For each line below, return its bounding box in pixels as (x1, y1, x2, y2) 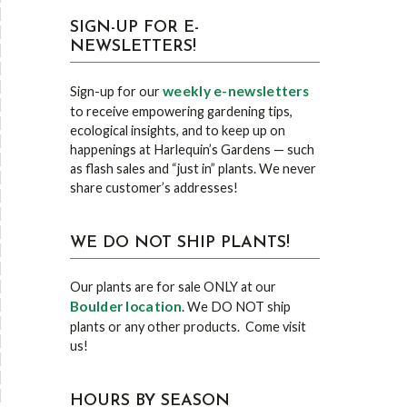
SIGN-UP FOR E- (70, 19, 199, 36)
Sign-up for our (70, 84, 163, 99)
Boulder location (70, 298, 182, 314)
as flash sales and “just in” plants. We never (70, 161, 316, 176)
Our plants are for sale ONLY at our (70, 279, 276, 294)
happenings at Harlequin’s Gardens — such (70, 142, 314, 157)
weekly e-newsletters (163, 83, 309, 99)
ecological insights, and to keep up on (70, 123, 285, 138)
